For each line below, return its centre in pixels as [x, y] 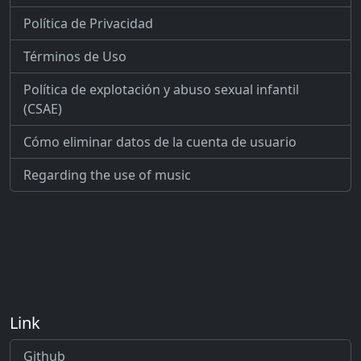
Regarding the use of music [107, 175]
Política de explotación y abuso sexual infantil [161, 90]
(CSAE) [43, 109]
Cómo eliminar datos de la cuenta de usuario [160, 142]
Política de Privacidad [88, 24]
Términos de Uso [75, 57]
